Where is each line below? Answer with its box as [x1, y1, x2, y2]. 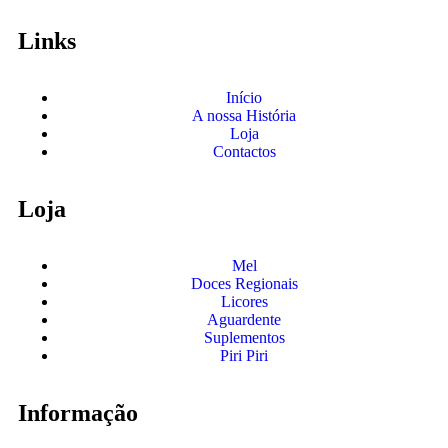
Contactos [212, 142, 276, 160]
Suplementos [203, 328, 285, 346]
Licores [220, 292, 268, 310]
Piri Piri [220, 346, 268, 364]
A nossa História [192, 106, 296, 124]
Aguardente [207, 310, 281, 328]
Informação [18, 399, 138, 426]
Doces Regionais [190, 274, 298, 292]
